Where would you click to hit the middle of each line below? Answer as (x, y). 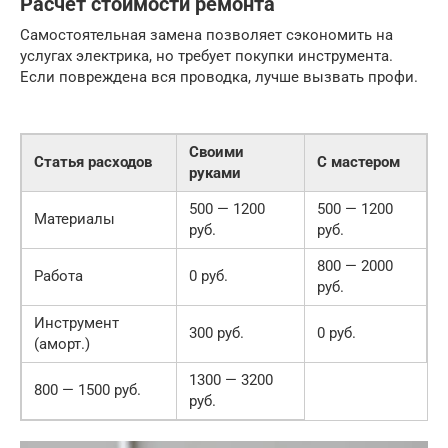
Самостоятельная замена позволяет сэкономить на (206, 35)
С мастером (358, 162)
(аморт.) (62, 344)
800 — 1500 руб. (87, 390)
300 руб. (216, 333)
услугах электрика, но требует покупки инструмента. (206, 56)
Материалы (74, 219)
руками (215, 173)
